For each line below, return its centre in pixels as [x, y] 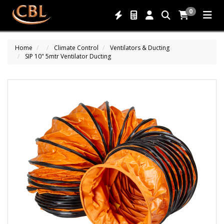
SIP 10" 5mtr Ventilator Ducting [68, 56]
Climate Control [76, 48]
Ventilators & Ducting [140, 48]
